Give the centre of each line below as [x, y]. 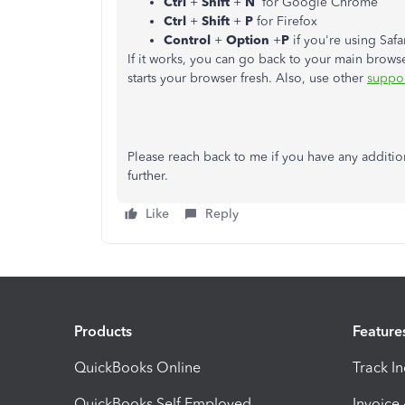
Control [189, 40]
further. [148, 176]
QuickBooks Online [137, 367]
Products [103, 331]
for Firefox [285, 21]
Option [250, 40]
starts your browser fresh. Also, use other [247, 78]
